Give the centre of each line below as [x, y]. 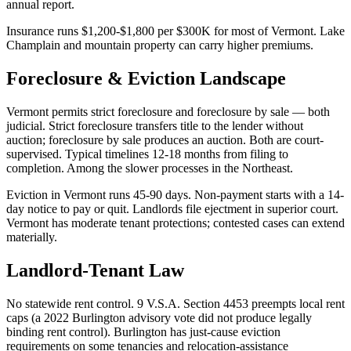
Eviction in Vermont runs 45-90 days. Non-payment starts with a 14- [175, 195]
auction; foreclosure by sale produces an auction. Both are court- [165, 140]
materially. [32, 237]
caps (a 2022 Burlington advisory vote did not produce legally [159, 317]
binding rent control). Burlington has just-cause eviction [143, 331]
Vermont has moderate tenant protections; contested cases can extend [175, 223]
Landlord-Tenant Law [95, 270]
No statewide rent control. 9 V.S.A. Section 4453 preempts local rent [175, 303]
